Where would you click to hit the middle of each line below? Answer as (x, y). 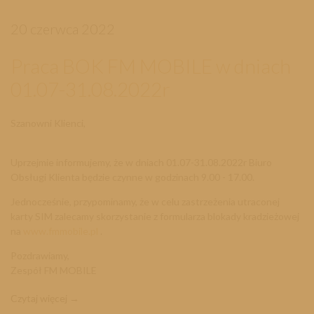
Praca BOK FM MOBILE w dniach (151, 66)
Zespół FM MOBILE (54, 271)
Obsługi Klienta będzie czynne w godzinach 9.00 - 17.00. (132, 177)
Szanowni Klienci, (48, 123)
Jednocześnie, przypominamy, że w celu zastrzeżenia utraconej (145, 202)
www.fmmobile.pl (61, 231)
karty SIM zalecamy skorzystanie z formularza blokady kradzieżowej (155, 217)
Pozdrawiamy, (40, 256)
